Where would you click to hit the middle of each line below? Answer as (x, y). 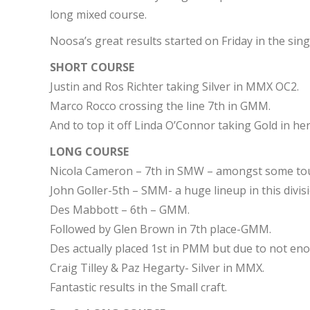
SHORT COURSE (92, 67)
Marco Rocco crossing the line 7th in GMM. (160, 106)
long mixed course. (98, 15)
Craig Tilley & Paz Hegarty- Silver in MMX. (157, 268)
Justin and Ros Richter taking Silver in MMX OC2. (174, 86)
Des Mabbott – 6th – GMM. (120, 210)
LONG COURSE (89, 152)
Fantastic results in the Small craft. (138, 287)
